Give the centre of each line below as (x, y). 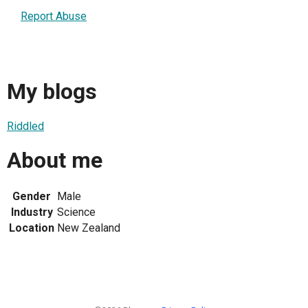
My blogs (52, 92)
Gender (32, 197)
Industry (32, 212)
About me (55, 161)
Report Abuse (54, 16)
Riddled (25, 126)
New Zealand (89, 228)
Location (32, 228)
